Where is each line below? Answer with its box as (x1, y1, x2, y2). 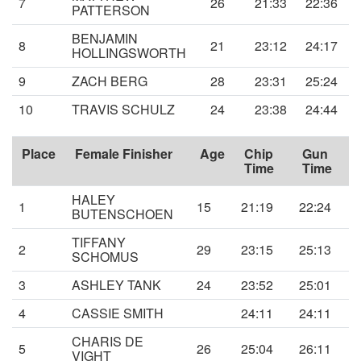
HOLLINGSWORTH (72, 44, 186, 63)
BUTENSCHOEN (72, 205, 173, 224)
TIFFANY (72, 233, 126, 252)
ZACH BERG (72, 72, 147, 91)
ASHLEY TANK (72, 276, 161, 295)
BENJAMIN (72, 29, 138, 48)
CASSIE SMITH (72, 304, 164, 323)
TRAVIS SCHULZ (72, 100, 175, 119)
